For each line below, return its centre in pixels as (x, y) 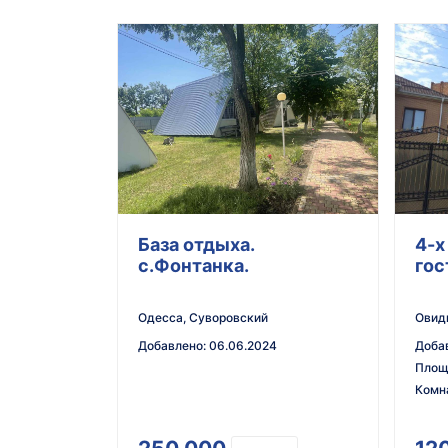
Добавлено (170, 346)
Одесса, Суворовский (203, 318)
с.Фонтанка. (193, 266)
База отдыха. (196, 245)
